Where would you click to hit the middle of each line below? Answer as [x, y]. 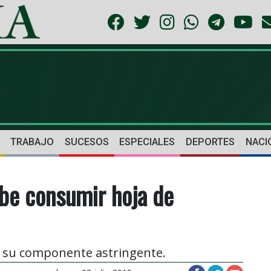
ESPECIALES [147, 142]
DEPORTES [211, 142]
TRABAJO [32, 142]
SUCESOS [87, 142]
